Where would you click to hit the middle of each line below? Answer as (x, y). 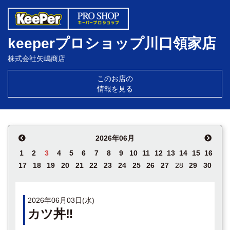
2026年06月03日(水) (61, 200)
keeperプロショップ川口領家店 (112, 43)
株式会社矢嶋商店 (36, 59)
